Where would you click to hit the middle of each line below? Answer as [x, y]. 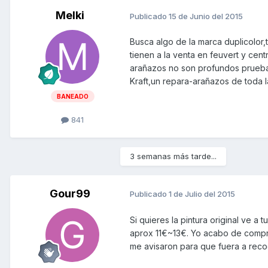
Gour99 [70, 193]
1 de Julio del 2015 [202, 194]
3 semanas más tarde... [173, 156]
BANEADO [72, 96]
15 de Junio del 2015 [206, 16]
